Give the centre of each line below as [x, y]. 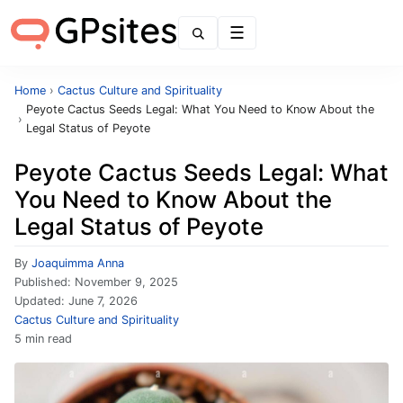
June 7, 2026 [103, 301]
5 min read [43, 339]
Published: [45, 282]
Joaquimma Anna [78, 263]
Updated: [41, 301]
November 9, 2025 [126, 282]
